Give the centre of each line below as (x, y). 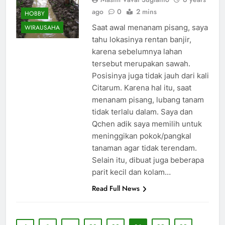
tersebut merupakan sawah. (141, 64)
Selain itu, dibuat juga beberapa (148, 160)
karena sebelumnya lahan (137, 52)
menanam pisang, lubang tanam (148, 100)
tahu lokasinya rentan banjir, (141, 40)
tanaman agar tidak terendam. (144, 148)
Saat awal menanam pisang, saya (150, 28)
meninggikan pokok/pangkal (141, 136)
